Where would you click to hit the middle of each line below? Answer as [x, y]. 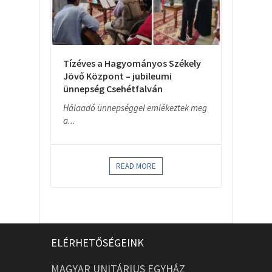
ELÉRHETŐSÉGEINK [97, 243]
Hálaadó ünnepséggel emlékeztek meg [135, 108]
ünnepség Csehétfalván [113, 89]
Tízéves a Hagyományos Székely [132, 63]
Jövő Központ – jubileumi [117, 76]
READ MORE [136, 166]
